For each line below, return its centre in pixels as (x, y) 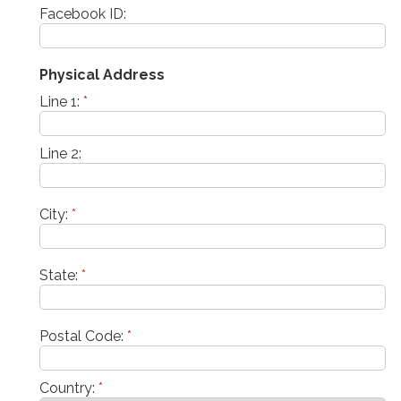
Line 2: (60, 153)
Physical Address (102, 74)
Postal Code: (83, 336)
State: (60, 275)
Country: (69, 388)
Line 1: (61, 101)
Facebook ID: (83, 13)
